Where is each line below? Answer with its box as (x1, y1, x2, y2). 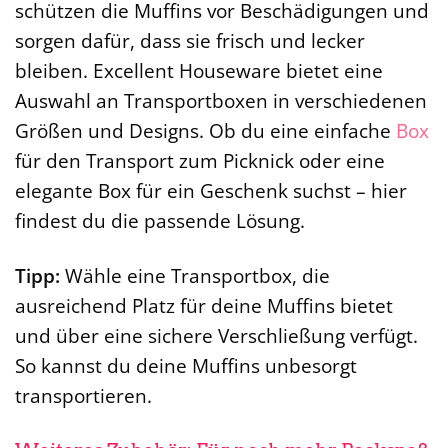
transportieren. (15, 382, 152, 410)
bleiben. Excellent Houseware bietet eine (15, 57, 383, 85)
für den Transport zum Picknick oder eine (15, 147, 385, 175)
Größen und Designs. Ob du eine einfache (15, 117, 396, 145)
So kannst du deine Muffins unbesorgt (15, 352, 357, 380)
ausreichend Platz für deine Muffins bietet (15, 292, 393, 320)
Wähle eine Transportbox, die (60, 262, 330, 290)
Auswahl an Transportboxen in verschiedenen (15, 87, 427, 115)
